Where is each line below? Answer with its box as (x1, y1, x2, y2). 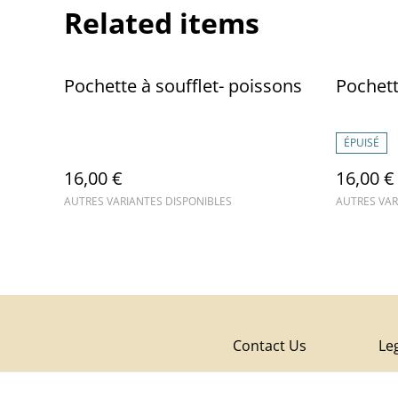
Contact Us (233, 336, 306, 355)
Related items (64, 4, 259, 42)
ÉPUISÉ (344, 135, 379, 150)
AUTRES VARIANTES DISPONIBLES (64, 194, 232, 209)
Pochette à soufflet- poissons (64, 74, 302, 98)
